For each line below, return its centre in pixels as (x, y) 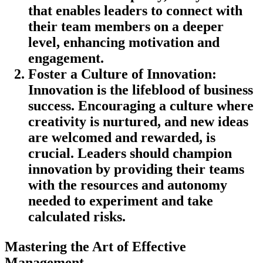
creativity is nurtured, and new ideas (138, 121)
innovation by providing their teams (136, 169)
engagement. (66, 58)
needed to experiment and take (121, 200)
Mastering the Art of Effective (95, 246)
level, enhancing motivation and (124, 42)
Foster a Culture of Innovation (120, 74)
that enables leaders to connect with (135, 10)
